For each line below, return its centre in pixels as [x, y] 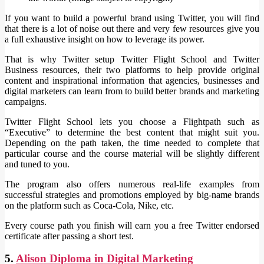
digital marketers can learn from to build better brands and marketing [132, 91]
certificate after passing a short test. [69, 236]
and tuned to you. [37, 164]
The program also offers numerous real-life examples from [132, 184]
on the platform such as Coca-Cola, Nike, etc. [89, 205]
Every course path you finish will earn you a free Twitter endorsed [132, 225]
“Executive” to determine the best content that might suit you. [132, 132]
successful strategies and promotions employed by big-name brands [132, 194]
